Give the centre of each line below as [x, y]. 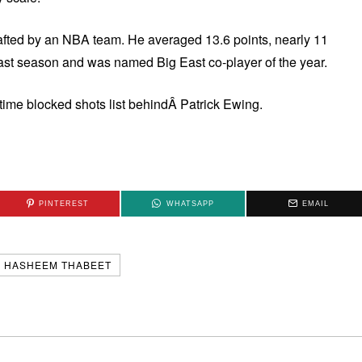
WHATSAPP [190, 204]
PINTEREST [64, 204]
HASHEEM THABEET [58, 265]
